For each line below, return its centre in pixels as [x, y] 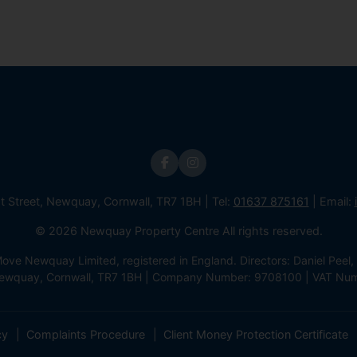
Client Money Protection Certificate [256, 334]
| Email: [331, 201]
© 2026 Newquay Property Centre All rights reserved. [178, 230]
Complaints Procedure [86, 334]
